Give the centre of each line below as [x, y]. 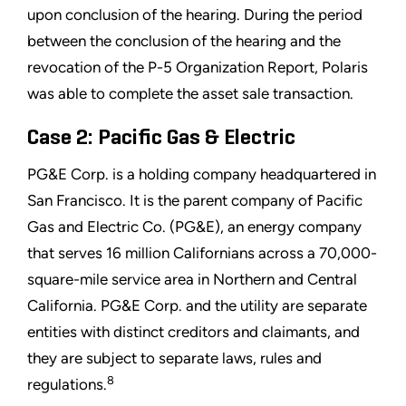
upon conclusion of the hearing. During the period [195, 15]
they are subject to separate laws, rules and [174, 358]
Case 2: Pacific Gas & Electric [161, 138]
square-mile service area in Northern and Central [192, 280]
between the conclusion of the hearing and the [184, 41]
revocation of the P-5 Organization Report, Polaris [198, 68]
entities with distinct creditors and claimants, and [193, 332]
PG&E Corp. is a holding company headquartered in [202, 174]
